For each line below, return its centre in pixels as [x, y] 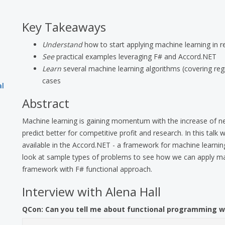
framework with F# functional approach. [87, 169]
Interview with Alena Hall [91, 192]
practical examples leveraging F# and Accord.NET [135, 57]
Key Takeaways [64, 27]
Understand [62, 45]
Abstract [46, 103]
